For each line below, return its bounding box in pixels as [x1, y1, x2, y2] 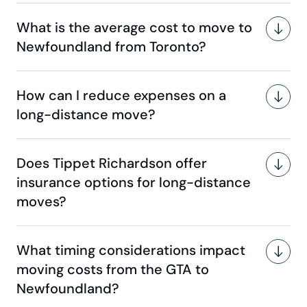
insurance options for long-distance [16, 173, 251, 192]
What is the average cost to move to [16, 19, 252, 37]
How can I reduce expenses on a [16, 86, 226, 105]
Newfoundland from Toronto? [16, 38, 206, 56]
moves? [16, 193, 66, 211]
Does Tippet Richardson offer [16, 154, 207, 173]
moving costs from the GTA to [16, 260, 209, 279]
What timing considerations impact [16, 241, 245, 260]
